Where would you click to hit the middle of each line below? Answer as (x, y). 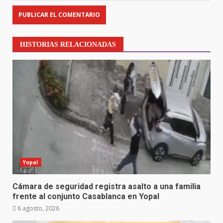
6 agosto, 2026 (38, 208)
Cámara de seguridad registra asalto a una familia (107, 186)
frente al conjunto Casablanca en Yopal (86, 196)
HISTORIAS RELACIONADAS (68, 44)
